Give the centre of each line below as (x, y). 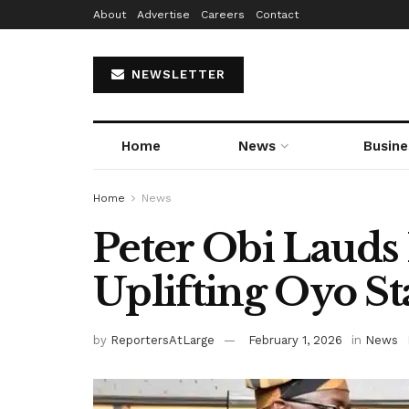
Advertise (163, 15)
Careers (223, 15)
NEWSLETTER (176, 74)
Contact (277, 15)
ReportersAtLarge (163, 340)
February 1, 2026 (295, 340)
